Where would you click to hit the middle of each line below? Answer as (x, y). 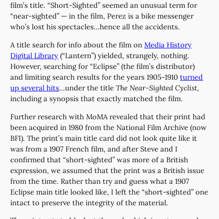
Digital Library (34, 56)
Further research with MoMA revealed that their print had (108, 116)
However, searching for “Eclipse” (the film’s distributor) (103, 66)
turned (192, 77)
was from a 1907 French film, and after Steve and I (94, 149)
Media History (168, 45)
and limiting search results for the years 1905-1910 (95, 77)
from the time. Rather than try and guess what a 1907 (100, 181)
